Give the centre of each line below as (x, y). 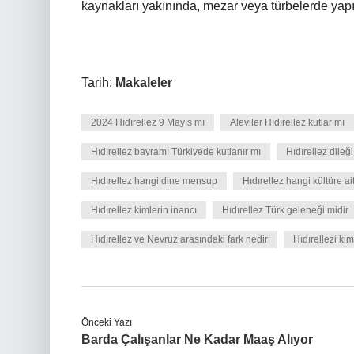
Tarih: (98, 83)
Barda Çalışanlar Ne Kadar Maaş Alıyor (197, 339)
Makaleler (144, 83)
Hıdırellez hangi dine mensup (154, 181)
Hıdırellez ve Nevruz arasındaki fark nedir (179, 239)
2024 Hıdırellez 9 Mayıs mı (148, 122)
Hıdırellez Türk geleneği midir (285, 210)
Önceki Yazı (107, 322)
